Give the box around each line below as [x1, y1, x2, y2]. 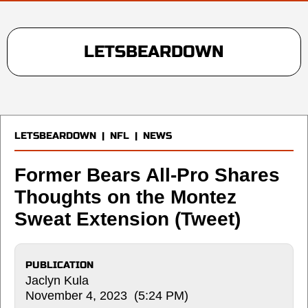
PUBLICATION [25, 258, 93, 271]
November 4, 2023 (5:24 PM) [25, 288, 188, 302]
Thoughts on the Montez [14, 186, 236, 208]
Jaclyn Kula [25, 273, 89, 287]
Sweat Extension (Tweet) [14, 208, 241, 230]
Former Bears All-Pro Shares [14, 164, 280, 186]
